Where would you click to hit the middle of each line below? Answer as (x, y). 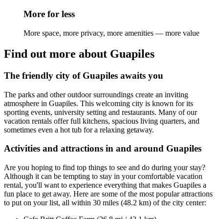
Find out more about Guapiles (79, 54)
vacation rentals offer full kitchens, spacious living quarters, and (102, 121)
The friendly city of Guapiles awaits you (84, 75)
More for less (49, 14)
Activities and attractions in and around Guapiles (103, 149)
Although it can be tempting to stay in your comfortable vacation (103, 176)
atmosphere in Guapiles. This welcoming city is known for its (99, 103)
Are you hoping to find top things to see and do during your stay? (105, 168)
